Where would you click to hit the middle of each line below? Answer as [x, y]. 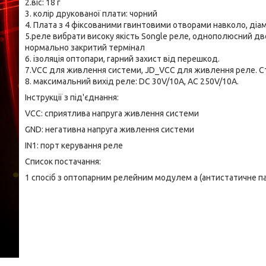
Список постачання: [63, 161]
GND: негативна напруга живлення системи [110, 129]
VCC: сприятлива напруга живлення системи [112, 113]
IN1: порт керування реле [74, 145]
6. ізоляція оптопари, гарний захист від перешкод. [122, 59]
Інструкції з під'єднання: [72, 97]
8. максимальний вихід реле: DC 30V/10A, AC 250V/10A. [132, 81]
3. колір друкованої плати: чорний [91, 14]
